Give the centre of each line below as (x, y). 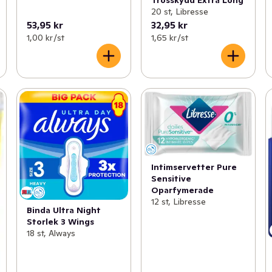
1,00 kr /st (45, 37)
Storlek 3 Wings (60, 221)
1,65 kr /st (169, 37)
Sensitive (171, 179)
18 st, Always (51, 233)
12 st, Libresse (178, 202)
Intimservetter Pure (194, 167)
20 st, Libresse (179, 11)
